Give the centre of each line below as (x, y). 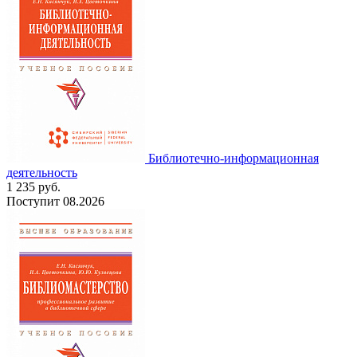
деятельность (42, 172)
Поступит (35, 201)
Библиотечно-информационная (233, 158)
